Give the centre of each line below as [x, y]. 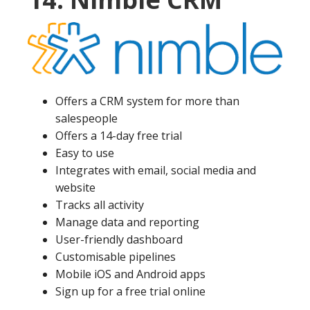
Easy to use [85, 153]
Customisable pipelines [116, 257]
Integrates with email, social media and [156, 171]
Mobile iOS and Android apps [130, 274]
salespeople [86, 119]
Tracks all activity [100, 205]
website [75, 188]
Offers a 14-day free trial [119, 136]
